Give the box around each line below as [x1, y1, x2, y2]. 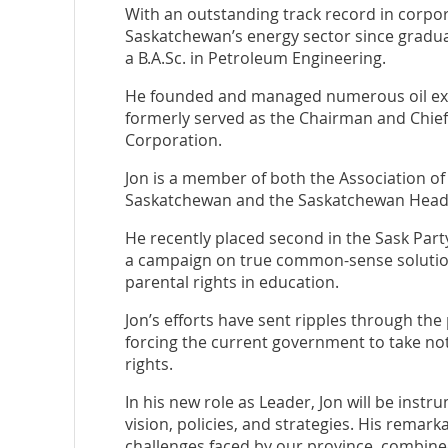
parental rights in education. [124, 271, 339, 293]
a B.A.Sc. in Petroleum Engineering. [124, 47, 386, 69]
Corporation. [124, 129, 222, 151]
